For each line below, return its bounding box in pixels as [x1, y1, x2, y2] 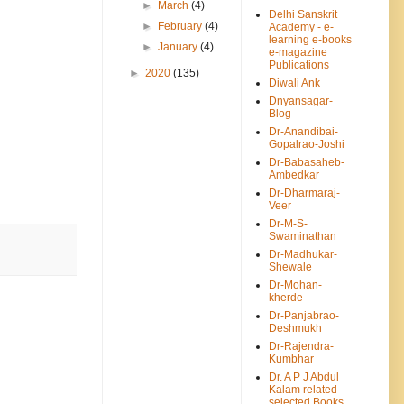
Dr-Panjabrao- [269, 308, 339, 322]
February [158, 19, 206, 32]
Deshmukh [269, 321, 322, 335]
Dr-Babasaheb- [269, 155, 344, 169]
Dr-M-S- [269, 216, 308, 230]
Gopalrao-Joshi [269, 137, 344, 151]
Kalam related [269, 382, 337, 396]
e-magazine [269, 45, 327, 59]
